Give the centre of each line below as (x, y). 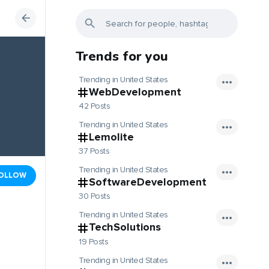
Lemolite (111, 137)
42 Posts (94, 106)
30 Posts (94, 196)
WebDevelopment (135, 92)
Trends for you (122, 56)
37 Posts (94, 151)
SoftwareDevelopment (148, 182)
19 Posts (93, 241)
